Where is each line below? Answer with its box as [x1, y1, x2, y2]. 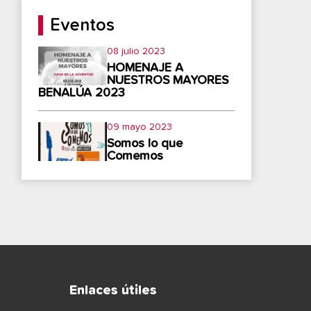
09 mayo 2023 [107, 122, 173, 132]
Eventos [50, 17, 115, 34]
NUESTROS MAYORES [107, 74, 229, 87]
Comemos [107, 150, 164, 162]
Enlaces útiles [69, 283, 157, 297]
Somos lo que [107, 137, 183, 150]
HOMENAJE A [107, 62, 184, 74]
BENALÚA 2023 [38, 87, 126, 99]
